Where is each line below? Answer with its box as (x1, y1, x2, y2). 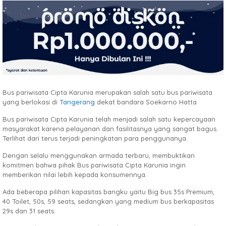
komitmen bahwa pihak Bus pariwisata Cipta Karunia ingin (3, 160, 186, 169)
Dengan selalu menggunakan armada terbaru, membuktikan (3, 151, 195, 159)
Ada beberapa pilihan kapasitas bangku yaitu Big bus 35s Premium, (3, 187, 214, 196)
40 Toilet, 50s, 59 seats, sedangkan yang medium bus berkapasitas (3, 197, 214, 205)
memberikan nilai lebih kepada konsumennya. (3, 170, 147, 179)
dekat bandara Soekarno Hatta (97, 97, 197, 106)
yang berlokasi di (3, 97, 60, 106)
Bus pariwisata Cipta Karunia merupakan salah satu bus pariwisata (3, 88, 212, 96)
